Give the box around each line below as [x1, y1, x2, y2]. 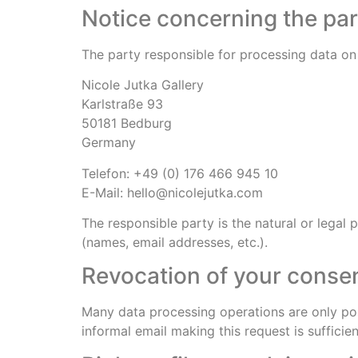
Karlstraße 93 [82, 96, 163, 113]
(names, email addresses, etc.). [82, 234, 268, 251]
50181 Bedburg [82, 115, 172, 132]
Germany [82, 134, 136, 151]
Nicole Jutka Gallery [82, 77, 204, 93]
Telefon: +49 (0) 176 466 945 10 [82, 165, 278, 181]
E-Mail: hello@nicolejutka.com [82, 184, 263, 201]
